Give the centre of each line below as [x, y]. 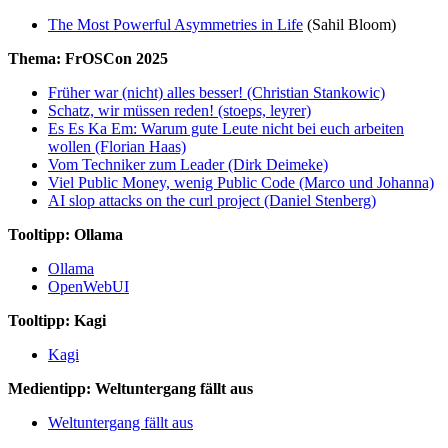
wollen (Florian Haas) [117, 146]
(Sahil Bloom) [349, 24]
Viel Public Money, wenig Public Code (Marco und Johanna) [241, 182]
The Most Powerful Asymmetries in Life [175, 24]
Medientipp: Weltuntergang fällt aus [130, 388]
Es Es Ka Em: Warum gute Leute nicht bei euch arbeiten [226, 128]
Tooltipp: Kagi [57, 320]
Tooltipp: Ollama [65, 234]
